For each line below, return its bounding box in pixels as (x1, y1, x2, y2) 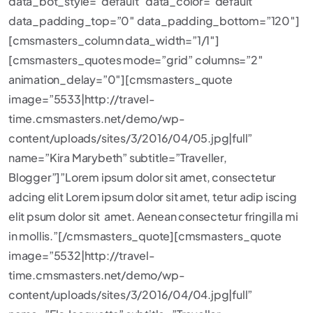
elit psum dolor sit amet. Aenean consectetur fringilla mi (8, 209, 298, 224)
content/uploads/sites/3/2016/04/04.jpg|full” (8, 287, 253, 302)
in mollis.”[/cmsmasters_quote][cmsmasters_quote (8, 228, 282, 243)
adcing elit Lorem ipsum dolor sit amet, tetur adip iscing (8, 189, 297, 204)
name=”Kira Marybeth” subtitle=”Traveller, (8, 150, 227, 165)
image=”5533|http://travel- (8, 92, 155, 106)
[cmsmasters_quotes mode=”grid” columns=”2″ (8, 52, 263, 67)
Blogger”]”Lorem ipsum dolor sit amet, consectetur (8, 170, 277, 184)
